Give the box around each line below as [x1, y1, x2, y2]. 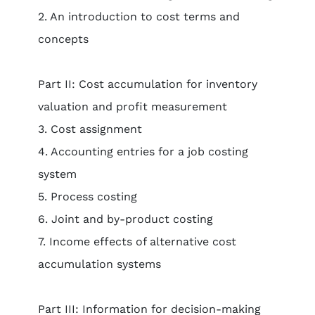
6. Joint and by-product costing [37, 212, 213, 226]
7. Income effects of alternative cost [37, 235, 236, 248]
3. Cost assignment [37, 122, 142, 136]
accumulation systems [37, 257, 161, 271]
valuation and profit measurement [37, 100, 227, 113]
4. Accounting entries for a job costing [37, 145, 248, 158]
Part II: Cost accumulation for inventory [37, 77, 257, 91]
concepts [37, 32, 89, 46]
